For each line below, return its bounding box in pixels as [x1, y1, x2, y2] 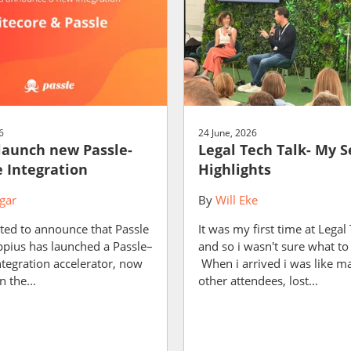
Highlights [198, 160, 271, 179]
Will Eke [215, 192, 258, 208]
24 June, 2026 [198, 126, 257, 139]
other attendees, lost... [198, 273, 318, 288]
